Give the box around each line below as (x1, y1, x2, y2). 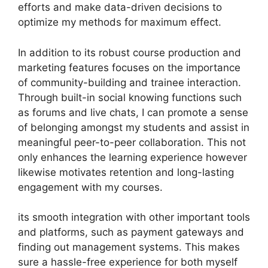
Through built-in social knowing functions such (18, 91, 242, 103)
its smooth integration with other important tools (18, 211, 250, 223)
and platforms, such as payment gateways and (18, 226, 244, 238)
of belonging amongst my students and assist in (18, 121, 249, 133)
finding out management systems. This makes (18, 241, 240, 253)
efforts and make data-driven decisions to (18, 1, 222, 13)
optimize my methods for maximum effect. (18, 16, 221, 28)
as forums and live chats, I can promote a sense (18, 106, 248, 118)
